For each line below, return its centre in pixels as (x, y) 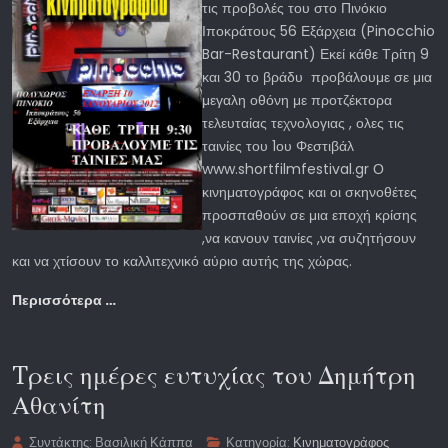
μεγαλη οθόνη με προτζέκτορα (297, 99)
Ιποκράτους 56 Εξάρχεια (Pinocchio (318, 30)
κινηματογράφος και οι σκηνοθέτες (309, 191)
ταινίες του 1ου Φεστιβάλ (278, 145)
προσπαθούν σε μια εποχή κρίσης (309, 214)
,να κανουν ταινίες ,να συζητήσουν (309, 237)
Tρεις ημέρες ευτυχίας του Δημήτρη (214, 374)
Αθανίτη (59, 404)
